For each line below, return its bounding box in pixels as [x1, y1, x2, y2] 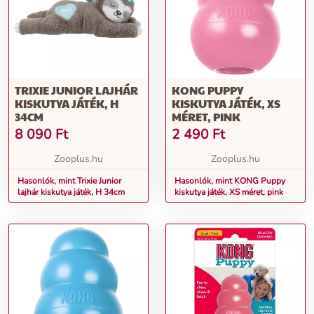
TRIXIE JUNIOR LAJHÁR [15, 82, 138, 98]
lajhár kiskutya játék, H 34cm [18, 186, 125, 198]
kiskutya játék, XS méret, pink [175, 186, 283, 198]
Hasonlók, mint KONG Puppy [175, 175, 285, 186]
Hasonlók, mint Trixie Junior [18, 175, 121, 186]
